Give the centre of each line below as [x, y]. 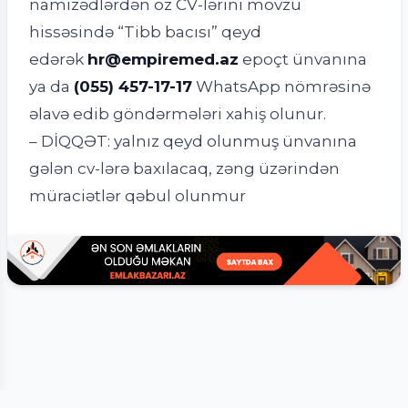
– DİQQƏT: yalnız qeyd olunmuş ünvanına [193, 141]
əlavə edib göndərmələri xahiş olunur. [178, 114]
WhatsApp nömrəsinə [283, 87]
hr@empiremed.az [163, 59]
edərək [56, 59]
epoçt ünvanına [305, 59]
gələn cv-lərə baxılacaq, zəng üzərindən [184, 168]
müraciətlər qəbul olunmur [138, 196]
